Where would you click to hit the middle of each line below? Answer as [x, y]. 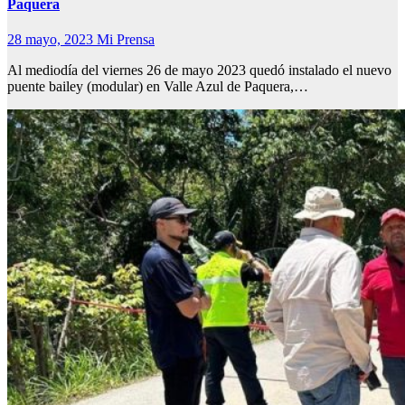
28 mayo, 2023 [52, 39]
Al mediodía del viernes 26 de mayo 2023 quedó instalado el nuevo [199, 70]
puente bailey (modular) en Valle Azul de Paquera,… [158, 86]
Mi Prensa [126, 39]
